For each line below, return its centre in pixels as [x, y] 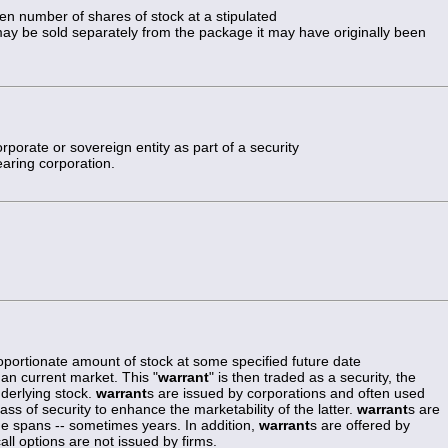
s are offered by [360, 424]
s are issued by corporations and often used [286, 392]
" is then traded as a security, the [312, 376]
